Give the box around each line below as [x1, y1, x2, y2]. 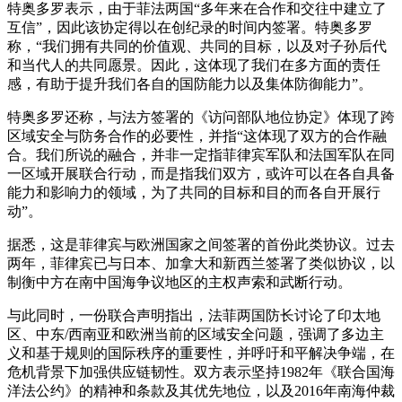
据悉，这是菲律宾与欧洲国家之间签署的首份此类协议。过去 [7, 237, 395, 252]
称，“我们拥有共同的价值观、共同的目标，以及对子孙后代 [7, 39, 387, 54]
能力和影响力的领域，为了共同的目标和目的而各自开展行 [7, 185, 380, 200]
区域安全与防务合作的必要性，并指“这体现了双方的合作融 [7, 128, 387, 144]
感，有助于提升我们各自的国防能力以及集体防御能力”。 [7, 76, 372, 92]
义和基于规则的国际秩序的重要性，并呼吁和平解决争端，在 [7, 345, 395, 361]
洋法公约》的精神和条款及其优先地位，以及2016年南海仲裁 [7, 383, 395, 398]
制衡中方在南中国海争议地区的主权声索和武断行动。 [7, 275, 352, 290]
